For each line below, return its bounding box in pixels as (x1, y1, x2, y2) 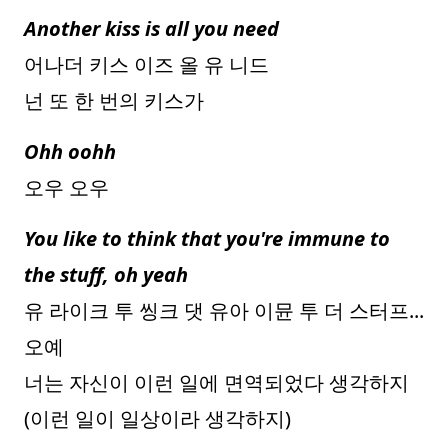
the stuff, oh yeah (24, 261, 188, 288)
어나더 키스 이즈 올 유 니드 (24, 51, 269, 78)
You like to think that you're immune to (24, 225, 390, 252)
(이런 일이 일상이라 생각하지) (24, 405, 291, 432)
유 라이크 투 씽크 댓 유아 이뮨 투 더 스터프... (24, 297, 424, 324)
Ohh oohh (24, 138, 116, 165)
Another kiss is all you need (24, 15, 279, 42)
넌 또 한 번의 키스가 (24, 87, 204, 114)
